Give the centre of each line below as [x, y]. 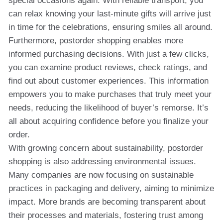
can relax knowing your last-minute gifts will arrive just [110, 14]
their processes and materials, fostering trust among [106, 215]
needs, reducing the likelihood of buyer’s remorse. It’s [109, 108]
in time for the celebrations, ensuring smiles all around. [111, 27]
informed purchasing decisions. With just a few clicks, [109, 54]
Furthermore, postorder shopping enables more [96, 41]
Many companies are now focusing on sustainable [101, 175]
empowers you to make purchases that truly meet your [110, 94]
